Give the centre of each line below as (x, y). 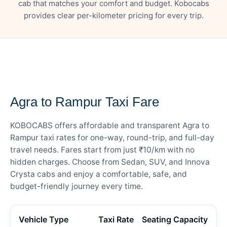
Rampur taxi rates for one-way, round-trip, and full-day (112, 137)
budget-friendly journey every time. (77, 186)
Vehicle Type (44, 219)
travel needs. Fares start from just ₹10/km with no (102, 149)
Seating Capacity (175, 219)
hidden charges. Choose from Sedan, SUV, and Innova (110, 162)
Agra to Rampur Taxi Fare (85, 102)
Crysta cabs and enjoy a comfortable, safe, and (99, 174)
